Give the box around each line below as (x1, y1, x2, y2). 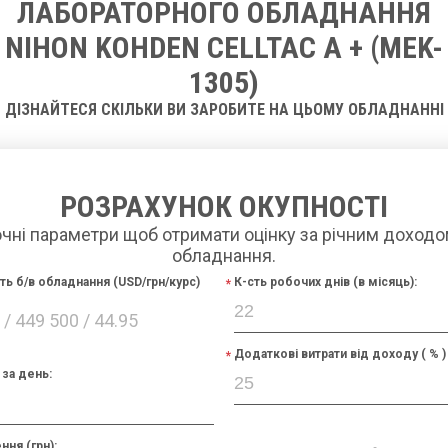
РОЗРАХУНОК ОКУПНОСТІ (60, 189, 388, 225)
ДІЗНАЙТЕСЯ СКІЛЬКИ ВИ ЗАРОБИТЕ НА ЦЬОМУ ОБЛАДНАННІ (4, 100, 444, 120)
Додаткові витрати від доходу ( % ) (234, 347, 446, 362)
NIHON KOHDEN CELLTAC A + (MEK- (5, 30, 443, 66)
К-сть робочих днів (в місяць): (234, 275, 417, 290)
